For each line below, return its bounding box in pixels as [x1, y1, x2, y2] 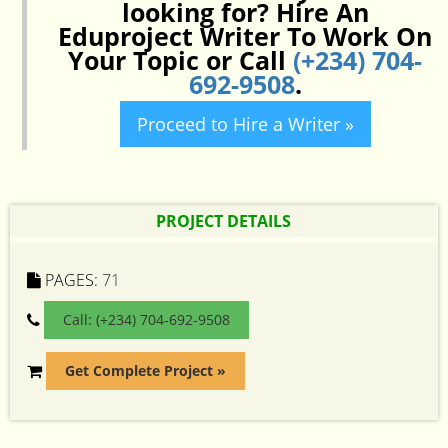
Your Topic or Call [68, 43, 293, 77]
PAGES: [41, 269, 102, 291]
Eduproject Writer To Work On [58, 19, 432, 53]
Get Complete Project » [65, 361, 226, 380]
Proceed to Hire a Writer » [136, 112, 354, 136]
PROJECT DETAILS [156, 210, 291, 232]
